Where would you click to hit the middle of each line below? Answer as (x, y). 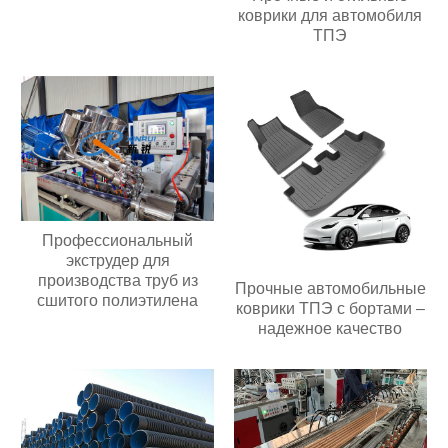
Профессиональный (118, 240)
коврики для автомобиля (330, 16)
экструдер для (117, 260)
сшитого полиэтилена (118, 300)
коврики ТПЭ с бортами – (330, 309)
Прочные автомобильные (330, 289)
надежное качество (330, 329)
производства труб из (117, 280)
